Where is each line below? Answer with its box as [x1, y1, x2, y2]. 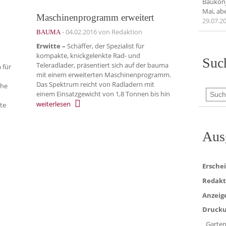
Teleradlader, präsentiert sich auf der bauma [36, 61, 168, 70]
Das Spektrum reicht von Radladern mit [36, 80, 154, 89]
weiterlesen [36, 99, 71, 108]
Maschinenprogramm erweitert [36, 12, 154, 23]
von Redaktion [97, 27, 142, 36]
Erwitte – [36, 41, 66, 51]
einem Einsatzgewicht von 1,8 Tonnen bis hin [36, 89, 170, 99]
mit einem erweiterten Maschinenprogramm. [36, 70, 171, 80]
